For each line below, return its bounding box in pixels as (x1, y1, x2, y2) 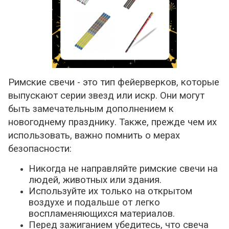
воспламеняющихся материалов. (29, 208, 175, 219)
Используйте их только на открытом (29, 185, 192, 197)
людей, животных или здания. (29, 174, 162, 186)
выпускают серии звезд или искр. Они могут (8, 89, 204, 101)
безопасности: (8, 143, 72, 154)
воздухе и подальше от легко (29, 196, 160, 208)
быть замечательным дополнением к (8, 103, 174, 114)
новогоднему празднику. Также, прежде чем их (8, 116, 217, 128)
